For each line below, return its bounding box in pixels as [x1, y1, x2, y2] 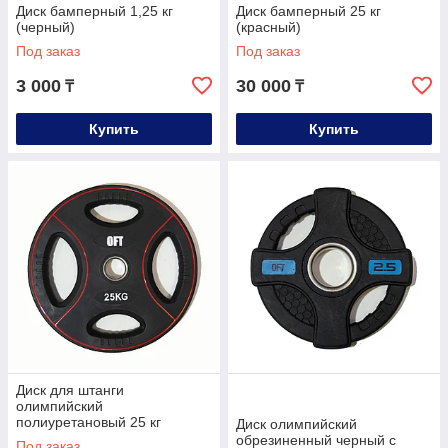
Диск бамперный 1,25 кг [16, 3, 173, 20]
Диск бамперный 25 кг [236, 3, 381, 20]
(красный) [236, 19, 301, 36]
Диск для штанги [16, 382, 124, 399]
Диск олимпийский [236, 416, 357, 433]
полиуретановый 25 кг [16, 414, 161, 431]
